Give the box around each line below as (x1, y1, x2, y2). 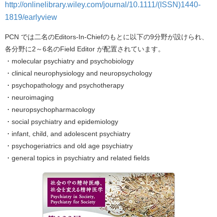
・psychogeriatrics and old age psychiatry (5, 141, 133, 150)
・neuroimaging (5, 93, 54, 101)
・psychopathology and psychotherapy (5, 81, 124, 89)
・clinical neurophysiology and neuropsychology (5, 69, 152, 77)
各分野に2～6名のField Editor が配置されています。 (5, 45, 165, 53)
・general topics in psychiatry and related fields (5, 154, 150, 162)
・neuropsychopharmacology (5, 105, 95, 113)
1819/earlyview (5, 13, 57, 22)
